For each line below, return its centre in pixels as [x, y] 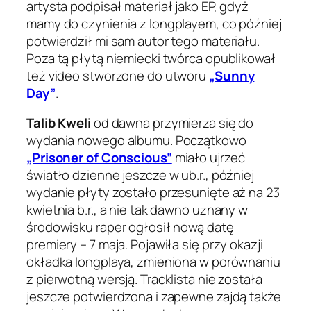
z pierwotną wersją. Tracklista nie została [144, 279]
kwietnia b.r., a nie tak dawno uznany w [137, 210]
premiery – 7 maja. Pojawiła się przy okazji [145, 245]
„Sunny [232, 75]
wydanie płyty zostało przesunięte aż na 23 [153, 193]
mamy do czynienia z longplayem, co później [154, 23]
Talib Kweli [59, 123]
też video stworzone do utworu [118, 75]
